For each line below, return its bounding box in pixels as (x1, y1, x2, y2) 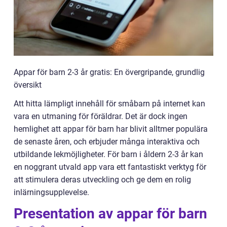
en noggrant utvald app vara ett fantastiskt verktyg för (14, 162, 206, 172)
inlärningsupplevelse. (14, 187, 89, 197)
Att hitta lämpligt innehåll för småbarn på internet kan (14, 99, 205, 108)
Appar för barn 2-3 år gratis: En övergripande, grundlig (14, 67, 205, 77)
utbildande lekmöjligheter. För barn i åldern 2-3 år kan (14, 149, 203, 159)
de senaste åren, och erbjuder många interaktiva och (14, 137, 200, 146)
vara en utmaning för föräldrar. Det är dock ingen (14, 111, 187, 121)
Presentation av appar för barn (14, 205, 207, 222)
